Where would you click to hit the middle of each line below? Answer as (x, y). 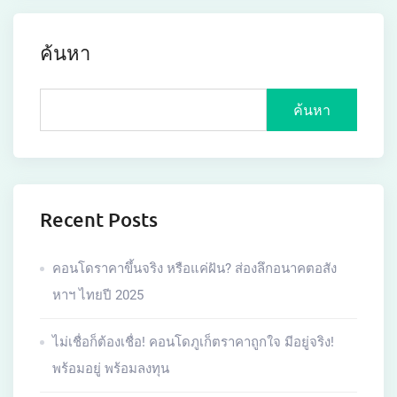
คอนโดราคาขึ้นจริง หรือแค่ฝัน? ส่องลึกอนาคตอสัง (195, 268)
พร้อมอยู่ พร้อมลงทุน (111, 368)
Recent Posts (99, 219)
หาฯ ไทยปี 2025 (98, 295)
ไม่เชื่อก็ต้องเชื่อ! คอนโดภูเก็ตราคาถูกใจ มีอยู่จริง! (193, 342)
